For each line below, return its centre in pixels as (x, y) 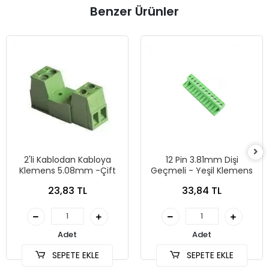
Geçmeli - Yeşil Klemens (202, 171)
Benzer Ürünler (134, 12)
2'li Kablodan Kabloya (67, 160)
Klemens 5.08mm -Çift (67, 171)
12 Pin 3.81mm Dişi (202, 160)
